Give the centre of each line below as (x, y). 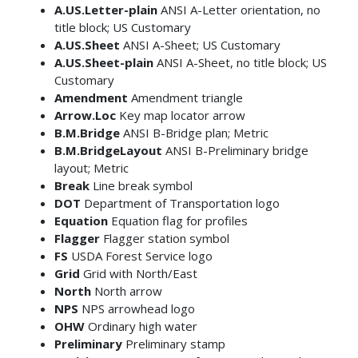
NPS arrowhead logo (136, 308)
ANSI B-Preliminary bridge (235, 150)
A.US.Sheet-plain (103, 62)
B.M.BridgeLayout (108, 150)
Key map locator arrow (180, 115)
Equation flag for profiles (177, 220)
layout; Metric (91, 167)
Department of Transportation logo (180, 203)
